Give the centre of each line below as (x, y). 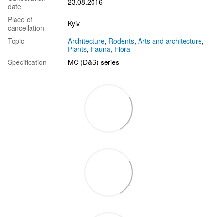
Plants (77, 49)
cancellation (26, 27)
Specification (27, 62)
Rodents (121, 40)
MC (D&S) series (93, 62)
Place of (20, 19)
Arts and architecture (170, 40)
